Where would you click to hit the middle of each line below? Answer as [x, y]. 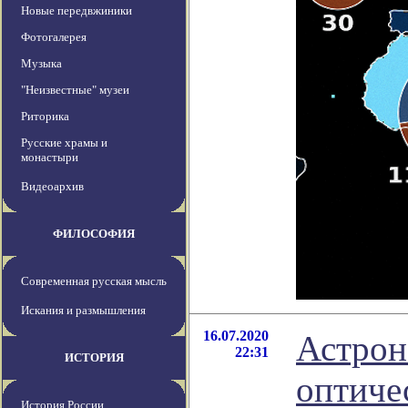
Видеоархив [52, 187]
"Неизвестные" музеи [75, 90]
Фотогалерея [54, 37]
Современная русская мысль [94, 281]
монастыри [50, 158]
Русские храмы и [64, 143]
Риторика [45, 117]
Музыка [41, 64]
